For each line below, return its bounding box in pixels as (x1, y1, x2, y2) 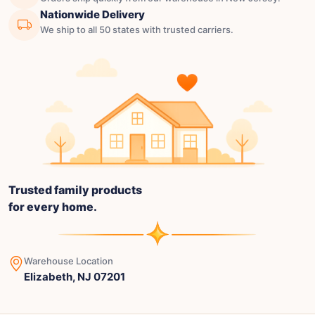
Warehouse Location (24, 255, 113, 266)
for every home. (8, 200, 97, 214)
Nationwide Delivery (40, 8, 145, 22)
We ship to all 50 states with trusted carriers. (40, 24, 233, 36)
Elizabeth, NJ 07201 (24, 269, 125, 283)
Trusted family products (8, 183, 142, 198)
